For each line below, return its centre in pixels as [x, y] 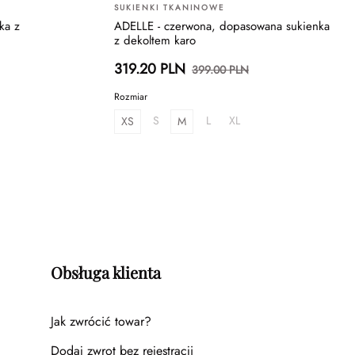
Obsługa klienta [106, 273]
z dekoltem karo [155, 41]
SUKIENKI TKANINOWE [170, 8]
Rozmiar [131, 97]
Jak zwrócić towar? [101, 322]
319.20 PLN [150, 69]
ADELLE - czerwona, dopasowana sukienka [222, 27]
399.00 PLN [220, 69]
